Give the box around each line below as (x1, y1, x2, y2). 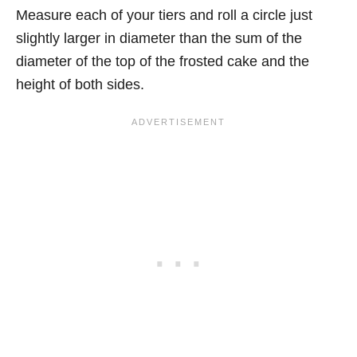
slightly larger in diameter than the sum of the (16, 30, 302, 47)
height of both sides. (16, 76, 144, 93)
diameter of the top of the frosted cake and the (16, 53, 309, 70)
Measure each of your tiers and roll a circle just (16, 7, 312, 24)
